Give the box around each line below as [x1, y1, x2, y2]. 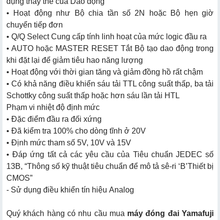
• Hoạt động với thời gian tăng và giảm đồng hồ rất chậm [6, 67, 203, 76]
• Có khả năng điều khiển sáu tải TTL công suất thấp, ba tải [6, 79, 214, 88]
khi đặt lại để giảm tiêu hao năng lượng [6, 55, 143, 64]
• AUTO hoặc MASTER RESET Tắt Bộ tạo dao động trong [6, 44, 214, 53]
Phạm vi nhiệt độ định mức [6, 103, 100, 111]
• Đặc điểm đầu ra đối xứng [6, 114, 102, 123]
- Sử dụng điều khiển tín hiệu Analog [6, 185, 134, 194]
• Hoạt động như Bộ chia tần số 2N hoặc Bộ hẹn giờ [6, 8, 214, 17]
